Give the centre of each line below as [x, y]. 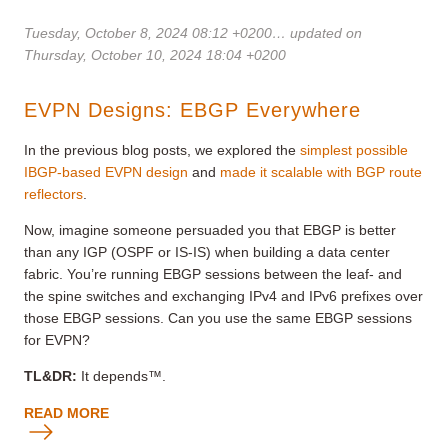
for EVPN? [57, 340]
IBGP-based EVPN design [106, 172]
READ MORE [66, 413]
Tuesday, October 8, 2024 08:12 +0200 [148, 33]
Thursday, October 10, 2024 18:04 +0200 [155, 55]
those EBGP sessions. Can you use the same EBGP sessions [218, 318]
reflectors [53, 194]
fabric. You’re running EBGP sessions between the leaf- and [213, 274]
